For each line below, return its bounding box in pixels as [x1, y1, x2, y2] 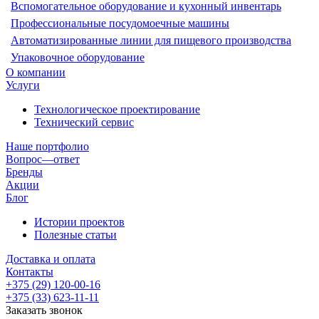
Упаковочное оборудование [11, 51, 145, 63]
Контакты [6, 266, 53, 278]
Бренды [6, 166, 43, 178]
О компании [6, 66, 66, 78]
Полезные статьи [34, 229, 117, 241]
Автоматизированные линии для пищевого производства [11, 34, 291, 46]
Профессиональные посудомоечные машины [11, 17, 229, 29]
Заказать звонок [6, 304, 83, 316]
